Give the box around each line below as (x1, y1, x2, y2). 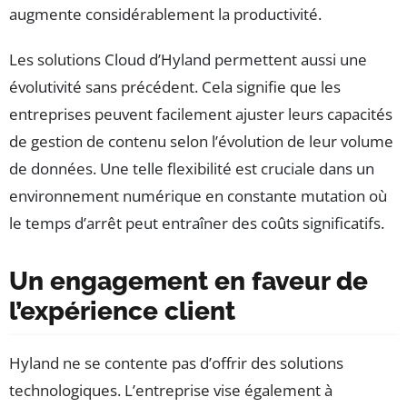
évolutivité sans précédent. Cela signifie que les (9, 76, 341, 98)
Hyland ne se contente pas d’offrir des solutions (9, 352, 343, 374)
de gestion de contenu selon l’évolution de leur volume (9, 131, 393, 153)
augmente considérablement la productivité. (9, 4, 322, 25)
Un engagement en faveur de (9, 266, 368, 297)
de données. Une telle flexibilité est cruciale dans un (9, 158, 374, 180)
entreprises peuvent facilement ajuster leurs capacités (9, 104, 392, 125)
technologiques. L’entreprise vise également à (9, 380, 333, 402)
